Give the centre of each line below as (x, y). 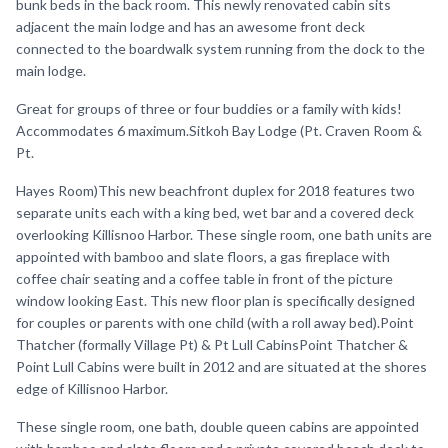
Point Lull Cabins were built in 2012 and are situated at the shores (221, 366)
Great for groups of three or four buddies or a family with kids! (209, 108)
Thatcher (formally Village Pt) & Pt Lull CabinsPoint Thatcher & (212, 344)
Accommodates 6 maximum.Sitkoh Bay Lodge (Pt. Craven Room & (219, 130)
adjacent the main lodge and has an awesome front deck (190, 26)
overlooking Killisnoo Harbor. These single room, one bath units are (224, 234)
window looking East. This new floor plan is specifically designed (215, 300)
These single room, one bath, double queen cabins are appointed (217, 426)
